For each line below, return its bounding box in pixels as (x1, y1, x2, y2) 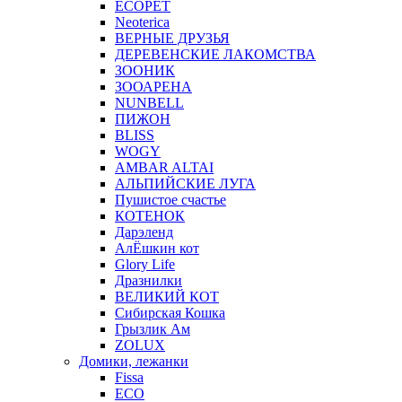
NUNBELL (115, 94, 184, 110)
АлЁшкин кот (115, 240, 199, 256)
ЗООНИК (115, 62, 175, 78)
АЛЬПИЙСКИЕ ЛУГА (115, 175, 256, 191)
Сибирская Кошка (115, 304, 225, 320)
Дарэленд (115, 223, 173, 240)
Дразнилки (115, 272, 182, 288)
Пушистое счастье (115, 191, 226, 207)
